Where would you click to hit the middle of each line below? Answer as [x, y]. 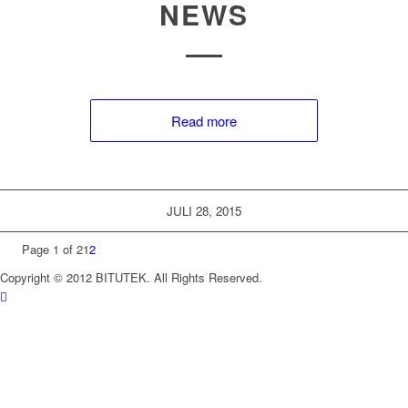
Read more [204, 121]
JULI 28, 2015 [204, 211]
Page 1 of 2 [52, 249]
